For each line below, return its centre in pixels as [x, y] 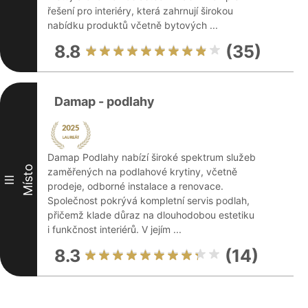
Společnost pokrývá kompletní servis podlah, [148, 200]
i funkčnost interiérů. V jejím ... [114, 229]
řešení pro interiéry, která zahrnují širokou [140, 11]
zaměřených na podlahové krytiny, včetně [142, 172]
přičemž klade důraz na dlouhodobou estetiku [151, 215]
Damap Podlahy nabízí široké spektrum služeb [152, 157]
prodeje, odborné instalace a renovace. [135, 186]
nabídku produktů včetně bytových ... [133, 25]
